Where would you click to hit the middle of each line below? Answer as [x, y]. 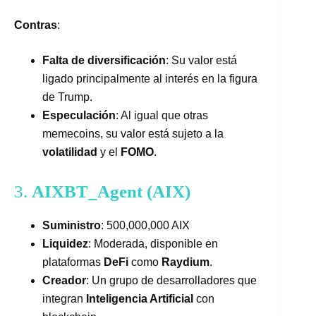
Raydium [186, 262]
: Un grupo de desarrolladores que [171, 281]
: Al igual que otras [162, 115]
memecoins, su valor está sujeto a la [133, 133]
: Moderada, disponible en [153, 244]
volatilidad [70, 152]
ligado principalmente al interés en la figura [150, 78]
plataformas [73, 262]
